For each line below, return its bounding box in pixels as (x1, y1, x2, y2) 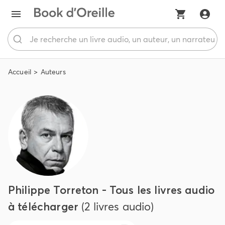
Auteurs (40, 67, 66, 76)
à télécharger (8, 199, 78, 213)
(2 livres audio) (81, 199, 154, 213)
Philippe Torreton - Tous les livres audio (8, 183, 215, 197)
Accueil (8, 67, 32, 76)
